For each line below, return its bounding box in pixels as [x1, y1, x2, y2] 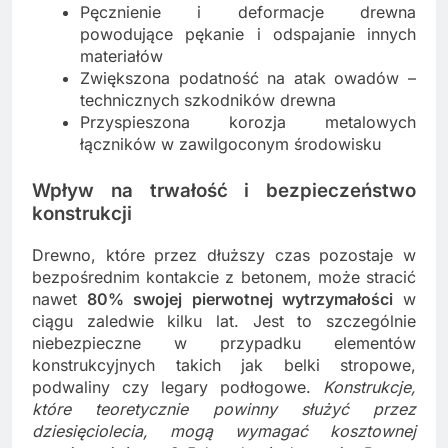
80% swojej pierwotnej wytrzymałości [87, 288, 393, 309]
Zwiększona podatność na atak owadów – [80, 68, 416, 89]
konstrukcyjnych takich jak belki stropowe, [32, 354, 416, 375]
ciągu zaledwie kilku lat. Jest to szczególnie [32, 310, 416, 331]
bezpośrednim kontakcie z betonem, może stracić [32, 266, 416, 287]
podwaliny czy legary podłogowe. [32, 376, 323, 397]
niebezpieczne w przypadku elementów [32, 332, 416, 353]
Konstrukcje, [323, 376, 416, 397]
